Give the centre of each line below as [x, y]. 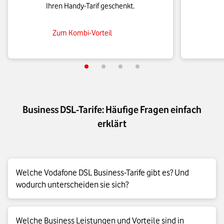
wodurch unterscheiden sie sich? [72, 185]
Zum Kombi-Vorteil [82, 33]
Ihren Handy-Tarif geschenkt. [90, 6]
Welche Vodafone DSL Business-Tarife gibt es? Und [103, 173]
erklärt [112, 124]
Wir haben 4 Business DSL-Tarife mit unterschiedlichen [99, 216]
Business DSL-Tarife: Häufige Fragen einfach [112, 110]
